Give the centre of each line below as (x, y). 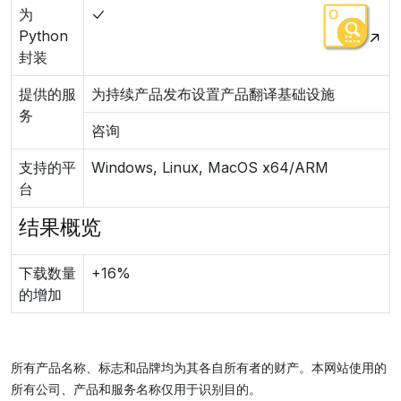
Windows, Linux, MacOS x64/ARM (210, 167)
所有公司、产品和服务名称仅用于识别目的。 (136, 389)
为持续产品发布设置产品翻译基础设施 (213, 94)
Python (43, 36)
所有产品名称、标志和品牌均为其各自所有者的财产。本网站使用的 (199, 367)
